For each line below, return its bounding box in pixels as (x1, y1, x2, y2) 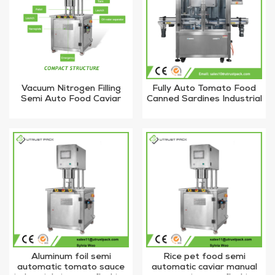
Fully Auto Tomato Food (152, 84, 256, 93)
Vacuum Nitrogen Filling (21, 84, 121, 93)
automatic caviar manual (151, 263, 257, 273)
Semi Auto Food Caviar (21, 95, 121, 104)
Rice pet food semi (163, 253, 246, 262)
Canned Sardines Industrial (146, 95, 262, 104)
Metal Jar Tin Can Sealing (15, 105, 126, 114)
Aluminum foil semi (31, 253, 111, 262)
